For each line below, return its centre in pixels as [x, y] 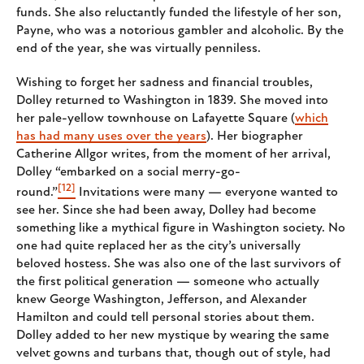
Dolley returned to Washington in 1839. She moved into [172, 100]
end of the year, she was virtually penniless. [139, 48]
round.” [37, 192]
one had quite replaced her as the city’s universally [158, 246]
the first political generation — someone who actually [168, 282]
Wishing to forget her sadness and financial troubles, [165, 82]
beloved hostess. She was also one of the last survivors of [178, 264]
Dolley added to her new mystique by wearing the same [173, 335]
